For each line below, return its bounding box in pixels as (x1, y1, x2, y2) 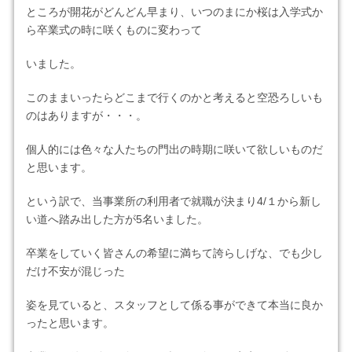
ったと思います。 (25, 317, 114, 330)
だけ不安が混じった (25, 265, 125, 278)
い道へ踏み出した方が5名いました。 (25, 213, 208, 226)
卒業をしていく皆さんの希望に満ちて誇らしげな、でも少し (25, 247, 323, 260)
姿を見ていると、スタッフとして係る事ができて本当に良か (25, 299, 323, 312)
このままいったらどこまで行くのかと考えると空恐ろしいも (25, 91, 323, 104)
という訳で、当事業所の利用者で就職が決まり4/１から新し (25, 195, 321, 208)
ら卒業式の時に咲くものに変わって (25, 24, 202, 37)
